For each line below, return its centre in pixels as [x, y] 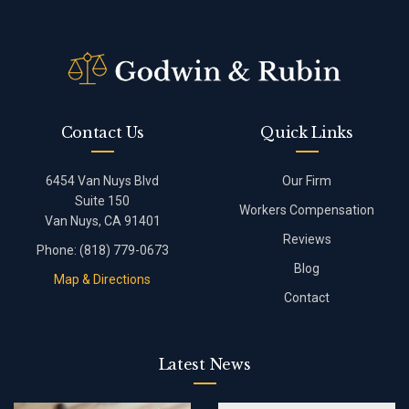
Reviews [307, 239]
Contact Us [102, 132]
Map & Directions [102, 279]
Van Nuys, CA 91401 [102, 220]
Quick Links [307, 132]
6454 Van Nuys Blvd [102, 180]
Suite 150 [102, 200]
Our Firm [307, 180]
